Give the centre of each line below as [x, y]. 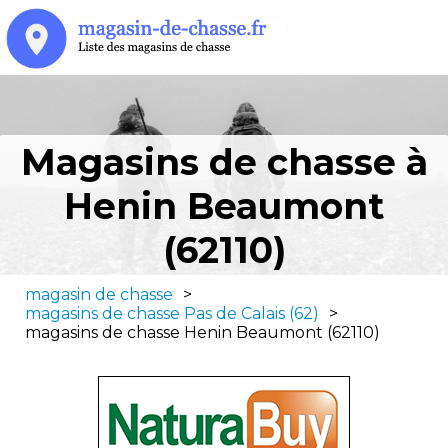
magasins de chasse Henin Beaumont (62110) [202, 332]
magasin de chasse [99, 294]
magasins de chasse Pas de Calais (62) [172, 313]
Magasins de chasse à [224, 162]
